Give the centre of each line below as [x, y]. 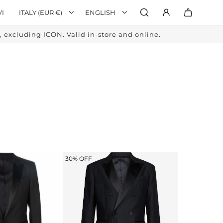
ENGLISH [100, 12]
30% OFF [78, 158]
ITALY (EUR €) [41, 12]
